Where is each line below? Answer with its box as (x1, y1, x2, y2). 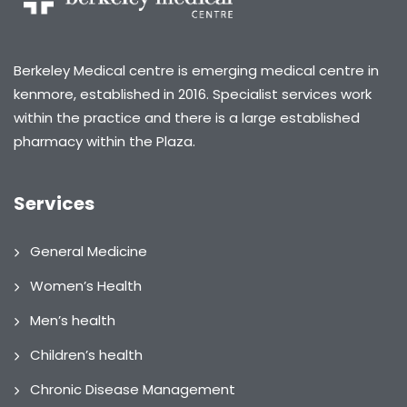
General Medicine (30, 242, 147, 262)
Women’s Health (30, 276, 142, 296)
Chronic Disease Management (30, 380, 235, 400)
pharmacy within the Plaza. (14, 132, 195, 152)
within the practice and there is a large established (14, 108, 360, 128)
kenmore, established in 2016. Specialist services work (14, 84, 372, 104)
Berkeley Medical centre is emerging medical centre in (14, 61, 379, 81)
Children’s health (30, 345, 143, 365)
